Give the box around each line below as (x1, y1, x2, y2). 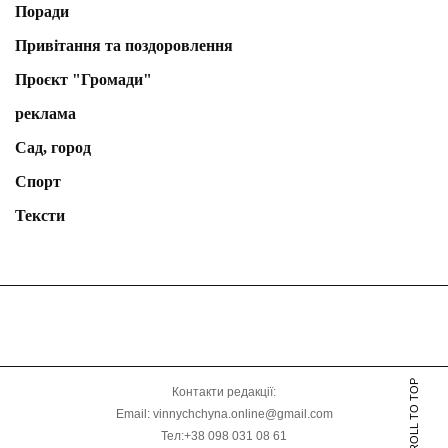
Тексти (15, 207, 65, 225)
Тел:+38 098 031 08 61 (161, 429, 287, 444)
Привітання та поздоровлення (15, 37, 233, 55)
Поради (15, 3, 69, 21)
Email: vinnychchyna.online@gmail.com (115, 407, 333, 422)
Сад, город (15, 139, 91, 157)
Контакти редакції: (172, 385, 276, 400)
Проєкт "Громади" (15, 71, 152, 89)
